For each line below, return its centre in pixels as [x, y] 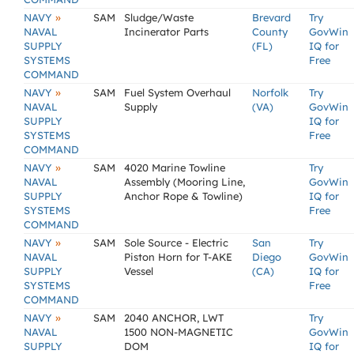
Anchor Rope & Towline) [183, 196]
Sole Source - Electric [176, 243]
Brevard [271, 17]
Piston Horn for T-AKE [178, 257]
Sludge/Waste [159, 17]
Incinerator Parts [166, 32]
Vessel [139, 271]
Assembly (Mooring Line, [185, 182]
